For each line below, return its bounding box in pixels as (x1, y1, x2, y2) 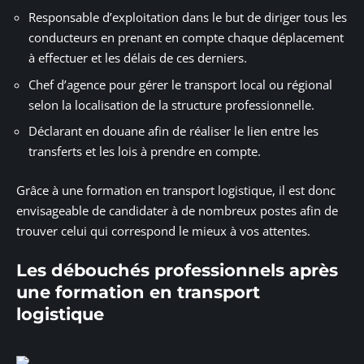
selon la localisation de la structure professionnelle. (28, 96, 314, 113)
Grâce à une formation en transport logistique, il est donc (16, 181, 336, 198)
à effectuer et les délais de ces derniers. (28, 50, 247, 67)
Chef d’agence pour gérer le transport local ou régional (28, 76, 332, 93)
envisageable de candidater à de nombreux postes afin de (16, 201, 338, 219)
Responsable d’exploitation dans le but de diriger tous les (28, 9, 347, 26)
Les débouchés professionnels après (16, 260, 338, 281)
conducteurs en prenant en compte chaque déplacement (28, 29, 344, 46)
